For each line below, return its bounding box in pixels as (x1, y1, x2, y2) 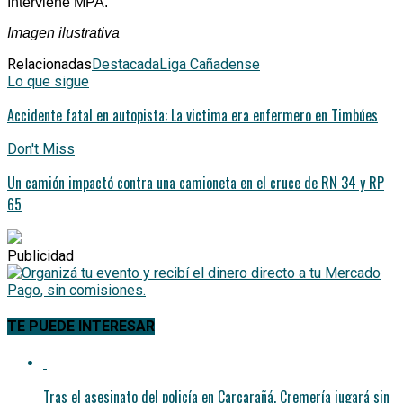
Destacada (92, 55, 159, 73)
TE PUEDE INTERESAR (7, 318, 155, 336)
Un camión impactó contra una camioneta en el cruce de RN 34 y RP (7, 171, 384, 193)
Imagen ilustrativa (7, 24, 120, 40)
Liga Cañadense (159, 55, 260, 73)
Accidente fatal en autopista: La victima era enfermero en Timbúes (7, 103, 378, 126)
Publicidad (7, 246, 74, 264)
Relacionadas (7, 55, 92, 73)
